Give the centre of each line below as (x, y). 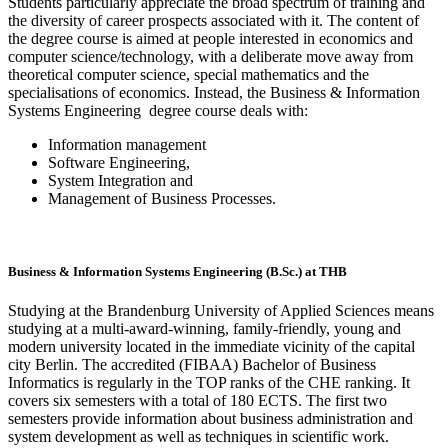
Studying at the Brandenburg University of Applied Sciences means (221, 310)
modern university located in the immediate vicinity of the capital (211, 346)
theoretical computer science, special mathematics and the (188, 74)
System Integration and (120, 180)
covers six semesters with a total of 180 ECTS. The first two (197, 400)
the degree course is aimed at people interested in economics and (210, 38)
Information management (127, 144)
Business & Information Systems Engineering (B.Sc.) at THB (177, 271)
